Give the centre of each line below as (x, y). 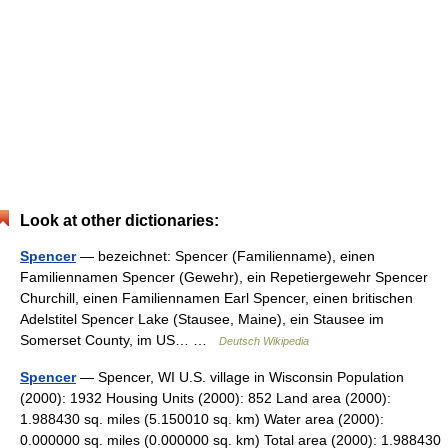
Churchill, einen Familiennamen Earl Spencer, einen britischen (216, 298)
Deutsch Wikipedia (264, 341)
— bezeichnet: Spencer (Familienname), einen (225, 256)
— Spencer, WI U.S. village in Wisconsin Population (240, 377)
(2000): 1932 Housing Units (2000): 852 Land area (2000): (205, 398)
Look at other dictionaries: (119, 220)
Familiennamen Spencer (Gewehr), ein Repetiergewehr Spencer (224, 277)
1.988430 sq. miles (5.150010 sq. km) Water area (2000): (202, 419)
